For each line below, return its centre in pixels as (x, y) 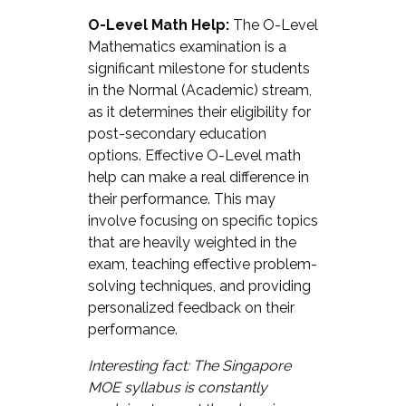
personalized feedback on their (191, 307)
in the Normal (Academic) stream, (199, 90)
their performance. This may (181, 198)
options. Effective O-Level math (194, 155)
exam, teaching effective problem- (202, 264)
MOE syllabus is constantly (177, 387)
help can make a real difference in (198, 177)
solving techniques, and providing (199, 285)
